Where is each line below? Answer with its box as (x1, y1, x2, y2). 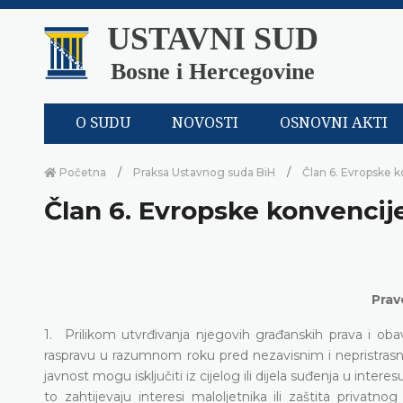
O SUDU (76, 114, 130, 132)
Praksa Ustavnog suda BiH (133, 165, 275, 179)
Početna (57, 165, 106, 179)
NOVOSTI (172, 114, 239, 132)
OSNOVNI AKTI (280, 114, 389, 132)
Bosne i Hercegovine (111, 58, 315, 85)
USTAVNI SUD (107, 21, 318, 57)
